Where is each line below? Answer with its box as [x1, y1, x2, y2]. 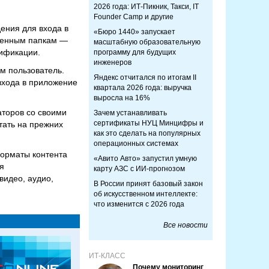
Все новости [163, 221, 208, 229]
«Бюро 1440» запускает [94, 28, 175, 36]
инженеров [94, 58, 131, 67]
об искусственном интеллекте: [94, 190, 198, 198]
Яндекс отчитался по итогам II [94, 73, 196, 82]
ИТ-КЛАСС [89, 252, 125, 260]
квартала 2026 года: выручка [94, 83, 192, 92]
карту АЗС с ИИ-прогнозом [94, 165, 185, 173]
